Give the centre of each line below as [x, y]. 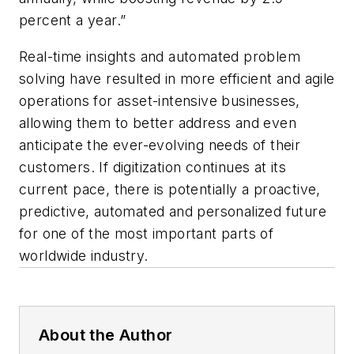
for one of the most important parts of [147, 233]
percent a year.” [73, 21]
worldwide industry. [84, 255]
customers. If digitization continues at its [153, 167]
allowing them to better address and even [158, 122]
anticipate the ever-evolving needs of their [160, 145]
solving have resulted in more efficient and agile [177, 78]
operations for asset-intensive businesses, [160, 100]
